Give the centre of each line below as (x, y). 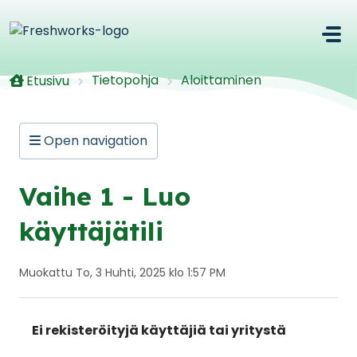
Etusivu (48, 80)
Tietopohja (125, 80)
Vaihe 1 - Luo (105, 196)
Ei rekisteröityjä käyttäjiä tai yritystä (159, 330)
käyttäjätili (91, 231)
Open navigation (94, 140)
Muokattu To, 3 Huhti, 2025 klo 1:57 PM (122, 272)
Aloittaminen (221, 80)
